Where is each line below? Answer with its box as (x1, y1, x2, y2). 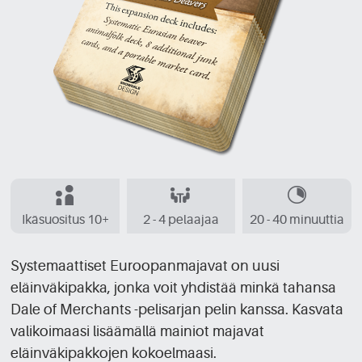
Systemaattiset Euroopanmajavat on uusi (11, 257, 280, 274)
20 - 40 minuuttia (249, 212, 344, 227)
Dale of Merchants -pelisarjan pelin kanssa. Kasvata (11, 301, 344, 318)
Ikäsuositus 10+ (21, 212, 109, 227)
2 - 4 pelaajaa (142, 212, 219, 227)
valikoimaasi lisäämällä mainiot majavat (11, 322, 265, 339)
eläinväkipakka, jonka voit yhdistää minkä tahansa (11, 279, 337, 296)
